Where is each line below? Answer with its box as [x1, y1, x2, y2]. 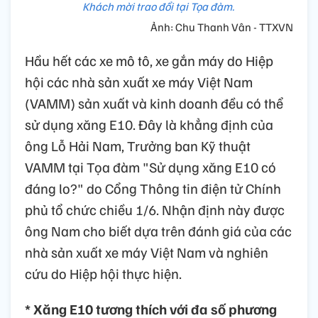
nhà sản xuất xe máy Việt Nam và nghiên [25, 243, 268, 262]
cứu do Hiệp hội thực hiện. [25, 264, 182, 283]
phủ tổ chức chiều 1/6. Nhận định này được [25, 200, 285, 219]
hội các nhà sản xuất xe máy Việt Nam [25, 72, 253, 92]
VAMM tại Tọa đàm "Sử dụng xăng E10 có [25, 158, 276, 177]
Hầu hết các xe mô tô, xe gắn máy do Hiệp [25, 51, 273, 70]
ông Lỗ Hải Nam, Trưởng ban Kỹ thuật [25, 136, 251, 155]
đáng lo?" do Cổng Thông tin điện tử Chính [25, 179, 281, 198]
